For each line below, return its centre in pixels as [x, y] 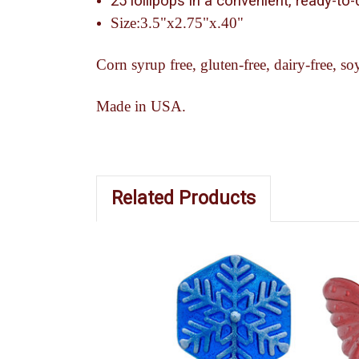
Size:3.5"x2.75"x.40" [177, 22]
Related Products [184, 198]
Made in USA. [145, 106]
